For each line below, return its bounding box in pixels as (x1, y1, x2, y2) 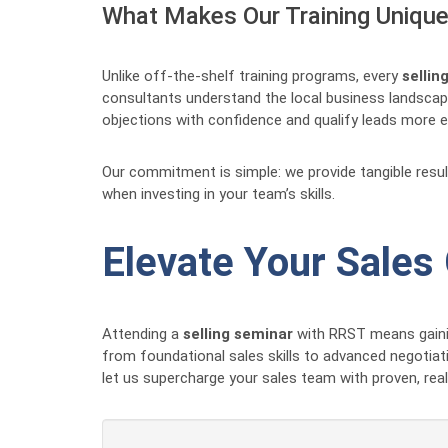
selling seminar (183, 325, 293, 343)
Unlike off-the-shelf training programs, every (102, 67, 402, 85)
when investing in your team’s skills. (102, 185, 335, 203)
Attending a (102, 325, 183, 343)
